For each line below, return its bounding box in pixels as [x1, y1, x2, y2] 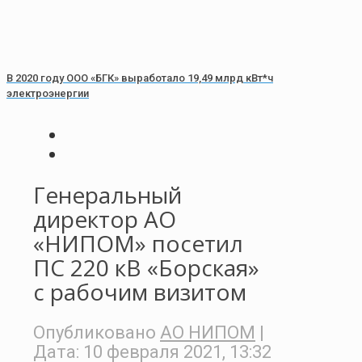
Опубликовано [33, 322, 156, 343]
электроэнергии [6, 86, 89, 99]
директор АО [33, 204, 176, 235]
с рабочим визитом [33, 276, 246, 308]
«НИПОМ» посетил [33, 228, 243, 259]
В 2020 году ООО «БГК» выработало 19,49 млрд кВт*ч [6, 71, 273, 84]
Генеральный [33, 179, 182, 211]
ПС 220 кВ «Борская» [33, 252, 259, 284]
